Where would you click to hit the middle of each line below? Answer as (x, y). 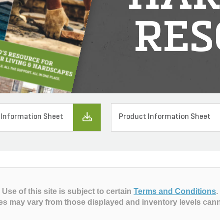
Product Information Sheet (165, 117)
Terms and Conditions (175, 191)
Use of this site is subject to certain (68, 191)
